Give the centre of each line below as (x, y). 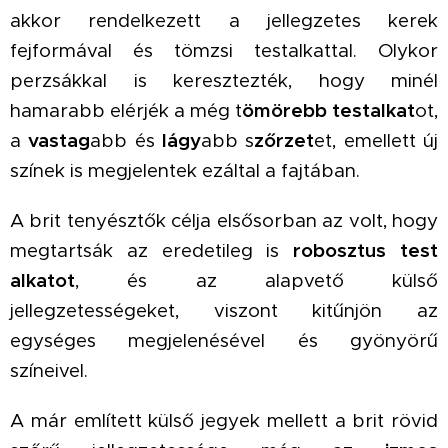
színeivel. (49, 370)
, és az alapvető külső (256, 280)
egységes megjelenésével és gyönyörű (224, 340)
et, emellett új (376, 140)
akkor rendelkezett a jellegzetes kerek (224, 20)
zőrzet (284, 140)
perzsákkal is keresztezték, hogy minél (224, 80)
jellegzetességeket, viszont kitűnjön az (224, 310)
